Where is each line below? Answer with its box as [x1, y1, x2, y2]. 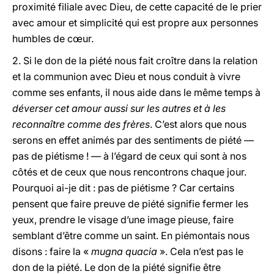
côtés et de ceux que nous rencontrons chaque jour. [12, 166, 246, 178]
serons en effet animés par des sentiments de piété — [12, 134, 254, 146]
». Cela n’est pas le [157, 245, 243, 257]
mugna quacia [91, 245, 157, 257]
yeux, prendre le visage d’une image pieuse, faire [12, 213, 234, 226]
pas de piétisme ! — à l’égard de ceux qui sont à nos [12, 150, 246, 162]
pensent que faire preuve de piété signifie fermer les [12, 198, 248, 210]
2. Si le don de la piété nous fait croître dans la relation [12, 54, 257, 67]
